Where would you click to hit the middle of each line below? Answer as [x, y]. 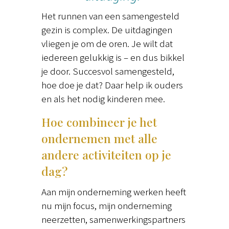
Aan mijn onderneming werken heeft [113, 192]
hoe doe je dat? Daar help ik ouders [112, 85]
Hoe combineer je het [99, 122]
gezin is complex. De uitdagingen [107, 30]
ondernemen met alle [99, 139]
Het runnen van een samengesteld [110, 16]
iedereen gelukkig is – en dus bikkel [113, 57]
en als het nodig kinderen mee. [103, 99]
